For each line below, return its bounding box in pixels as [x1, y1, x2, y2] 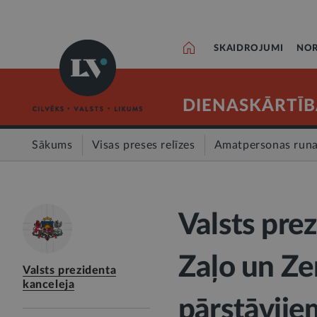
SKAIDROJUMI [214, 44, 284, 53]
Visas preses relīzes [91, 139, 195, 151]
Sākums [32, 139, 73, 151]
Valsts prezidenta [23, 265, 117, 276]
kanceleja [23, 279, 75, 290]
